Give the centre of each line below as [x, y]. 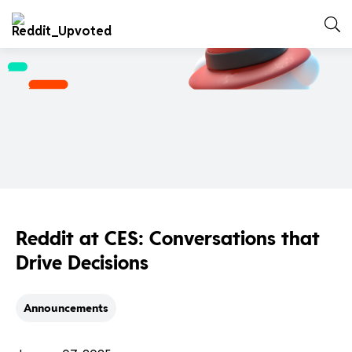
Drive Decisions [82, 263]
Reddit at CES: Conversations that [168, 239]
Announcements [66, 308]
